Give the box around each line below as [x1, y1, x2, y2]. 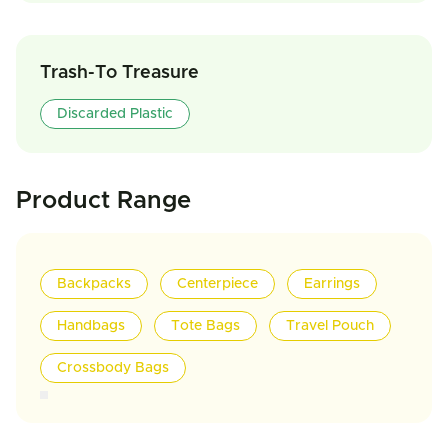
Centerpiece [177, 277, 258, 291]
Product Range [16, 189, 191, 213]
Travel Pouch [286, 319, 374, 333]
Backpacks [57, 277, 131, 291]
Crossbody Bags [57, 361, 169, 375]
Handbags [57, 319, 125, 333]
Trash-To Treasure [40, 64, 199, 82]
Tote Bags [171, 319, 240, 333]
